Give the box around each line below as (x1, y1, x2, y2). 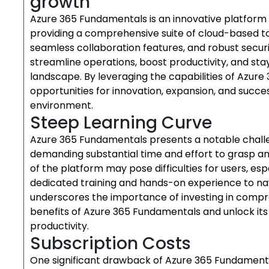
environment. (30, 98, 93, 112)
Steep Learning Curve (30, 111, 212, 134)
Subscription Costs (30, 232, 191, 255)
